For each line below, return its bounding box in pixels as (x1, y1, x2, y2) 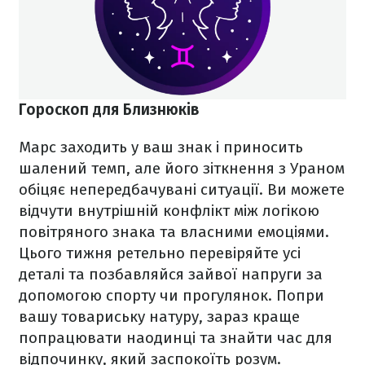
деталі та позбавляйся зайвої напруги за (19, 264, 323, 284)
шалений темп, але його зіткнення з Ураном (19, 158, 345, 178)
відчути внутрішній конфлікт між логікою (19, 200, 319, 220)
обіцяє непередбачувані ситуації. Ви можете (19, 179, 345, 199)
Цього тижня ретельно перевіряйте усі (19, 243, 301, 262)
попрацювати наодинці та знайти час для (19, 328, 332, 347)
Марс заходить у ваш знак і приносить (19, 137, 303, 156)
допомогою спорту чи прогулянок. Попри (19, 285, 324, 305)
